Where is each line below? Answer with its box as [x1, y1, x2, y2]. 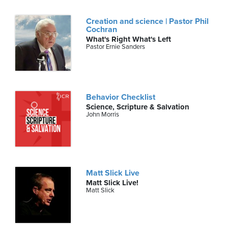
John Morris [86, 110, 120, 119]
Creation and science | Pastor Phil [86, 16, 209, 26]
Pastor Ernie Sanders [86, 42, 146, 51]
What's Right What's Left [86, 34, 172, 44]
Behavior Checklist [86, 92, 156, 103]
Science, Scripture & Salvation [86, 102, 190, 112]
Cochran [86, 24, 118, 35]
